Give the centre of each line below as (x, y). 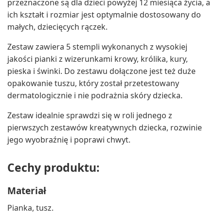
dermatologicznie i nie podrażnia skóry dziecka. (96, 96)
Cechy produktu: (54, 168)
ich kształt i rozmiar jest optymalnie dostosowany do (104, 15)
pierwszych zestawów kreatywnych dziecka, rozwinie (105, 128)
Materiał (27, 191)
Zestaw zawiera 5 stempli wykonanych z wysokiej (97, 47)
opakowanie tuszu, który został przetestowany (93, 83)
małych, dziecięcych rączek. (58, 27)
